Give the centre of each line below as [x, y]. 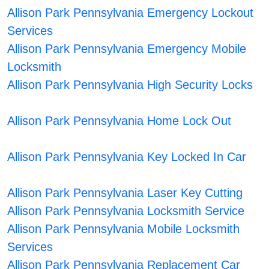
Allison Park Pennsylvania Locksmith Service [125, 211]
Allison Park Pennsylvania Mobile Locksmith [123, 229]
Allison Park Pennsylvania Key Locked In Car [126, 157]
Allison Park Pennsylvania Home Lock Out [119, 121]
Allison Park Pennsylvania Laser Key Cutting [125, 193]
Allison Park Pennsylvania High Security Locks [130, 85]
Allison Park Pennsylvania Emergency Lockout [130, 13]
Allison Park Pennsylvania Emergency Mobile [126, 49]
